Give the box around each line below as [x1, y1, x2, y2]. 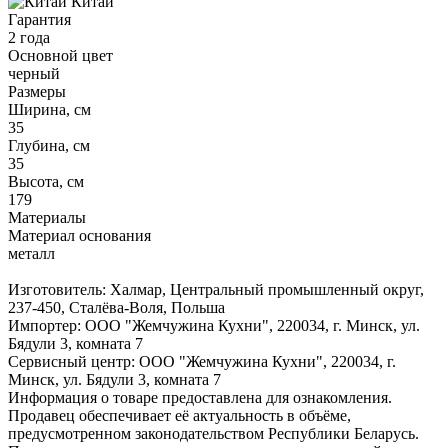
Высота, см [8, 172, 84, 190]
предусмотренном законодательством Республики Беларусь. [8, 424, 419, 442]
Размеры [8, 82, 66, 100]
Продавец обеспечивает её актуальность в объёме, [8, 406, 351, 424]
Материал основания [8, 226, 151, 244]
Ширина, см [8, 100, 91, 118]
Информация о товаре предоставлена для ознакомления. [8, 388, 392, 406]
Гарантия [8, 10, 71, 28]
